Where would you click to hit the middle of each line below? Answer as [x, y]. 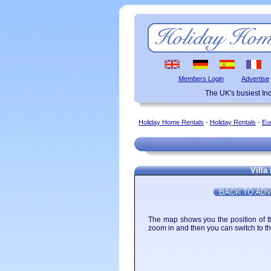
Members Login [201, 79]
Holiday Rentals [233, 122]
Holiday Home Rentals [171, 122]
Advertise [255, 79]
